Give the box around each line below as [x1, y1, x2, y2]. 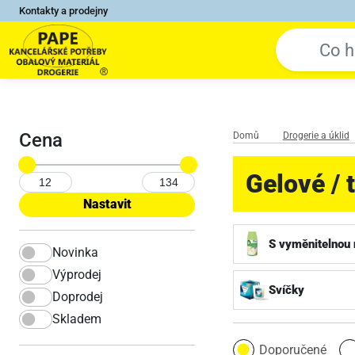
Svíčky [269, 283, 304, 297]
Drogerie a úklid [282, 130, 349, 141]
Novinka [52, 244, 98, 260]
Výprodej [52, 266, 101, 282]
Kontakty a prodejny [19, 5, 108, 17]
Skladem [52, 311, 101, 326]
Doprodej [52, 288, 103, 304]
